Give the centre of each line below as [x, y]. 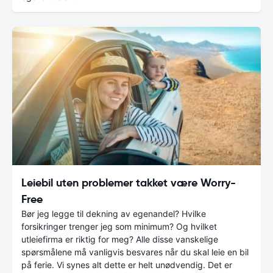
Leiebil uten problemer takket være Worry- [129, 182]
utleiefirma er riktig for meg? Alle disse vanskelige [120, 239]
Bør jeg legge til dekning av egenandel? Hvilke [114, 213]
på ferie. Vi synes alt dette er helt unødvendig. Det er [127, 264]
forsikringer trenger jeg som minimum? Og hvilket [119, 226]
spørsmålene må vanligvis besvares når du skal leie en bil [135, 252]
